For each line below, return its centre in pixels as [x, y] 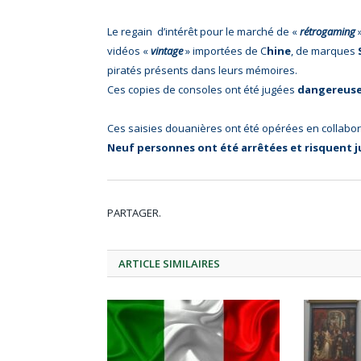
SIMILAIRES [190, 264]
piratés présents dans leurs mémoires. [202, 70]
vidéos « [129, 50]
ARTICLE [139, 264]
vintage [167, 50]
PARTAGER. [134, 213]
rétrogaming [328, 31]
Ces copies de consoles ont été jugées [202, 89]
